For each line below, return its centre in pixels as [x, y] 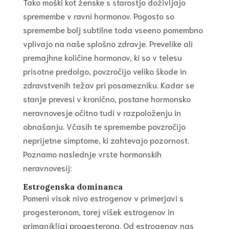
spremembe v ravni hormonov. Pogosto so [98, 16]
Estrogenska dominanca [73, 187]
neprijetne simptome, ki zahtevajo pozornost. [106, 140]
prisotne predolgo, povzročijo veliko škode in [105, 71]
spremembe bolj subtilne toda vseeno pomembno [113, 30]
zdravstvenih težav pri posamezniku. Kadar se [108, 85]
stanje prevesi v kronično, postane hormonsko [107, 99]
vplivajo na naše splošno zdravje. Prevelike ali [108, 43]
